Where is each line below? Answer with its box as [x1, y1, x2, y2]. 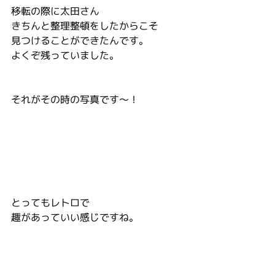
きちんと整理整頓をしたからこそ [11, 19, 158, 33]
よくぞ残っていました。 [11, 48, 119, 62]
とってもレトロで [11, 196, 90, 209]
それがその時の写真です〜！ [11, 93, 139, 106]
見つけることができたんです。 [11, 34, 149, 47]
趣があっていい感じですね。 [11, 211, 139, 224]
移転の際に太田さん [11, 4, 99, 18]
